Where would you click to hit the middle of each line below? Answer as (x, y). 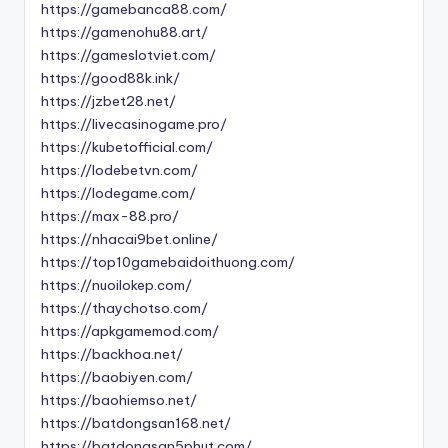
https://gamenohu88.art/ (124, 32)
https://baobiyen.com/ (117, 377)
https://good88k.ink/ (110, 78)
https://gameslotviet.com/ (128, 55)
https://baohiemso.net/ (119, 400)
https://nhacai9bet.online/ (129, 239)
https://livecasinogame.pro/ (134, 124)
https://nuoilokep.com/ (116, 285)
